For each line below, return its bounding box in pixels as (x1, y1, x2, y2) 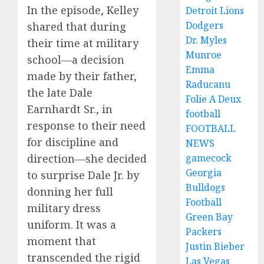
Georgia (186, 166, 222, 179)
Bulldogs (186, 181, 226, 194)
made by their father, (27, 69, 137, 84)
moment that (27, 234, 96, 249)
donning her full (27, 184, 113, 199)
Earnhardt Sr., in (27, 102, 113, 117)
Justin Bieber (186, 240, 245, 253)
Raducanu (186, 78, 231, 91)
